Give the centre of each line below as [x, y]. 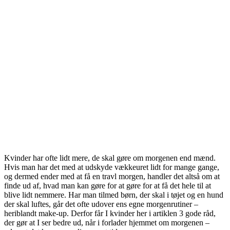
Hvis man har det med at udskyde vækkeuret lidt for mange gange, [112, 167]
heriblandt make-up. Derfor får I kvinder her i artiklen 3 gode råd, [110, 213]
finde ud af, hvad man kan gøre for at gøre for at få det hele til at [108, 185]
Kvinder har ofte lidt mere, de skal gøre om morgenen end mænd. [110, 158]
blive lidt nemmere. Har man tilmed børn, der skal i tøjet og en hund [114, 195]
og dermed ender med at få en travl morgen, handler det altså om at [112, 176]
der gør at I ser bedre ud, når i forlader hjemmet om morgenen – [107, 222]
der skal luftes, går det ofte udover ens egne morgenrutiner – [101, 204]
